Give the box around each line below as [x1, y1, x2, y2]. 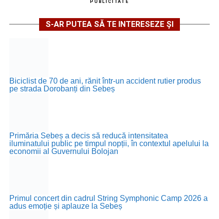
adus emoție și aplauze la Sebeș [9, 201, 122, 210]
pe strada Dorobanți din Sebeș [9, 84, 115, 93]
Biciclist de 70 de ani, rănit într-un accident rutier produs [9, 76, 201, 85]
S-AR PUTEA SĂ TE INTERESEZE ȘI [45, 19, 174, 29]
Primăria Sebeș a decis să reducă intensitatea [9, 131, 168, 140]
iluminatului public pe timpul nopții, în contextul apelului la [9, 139, 209, 148]
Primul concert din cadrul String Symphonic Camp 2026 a [9, 194, 208, 202]
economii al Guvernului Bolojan [9, 147, 118, 155]
